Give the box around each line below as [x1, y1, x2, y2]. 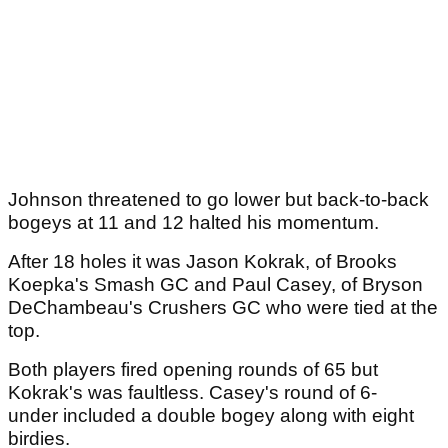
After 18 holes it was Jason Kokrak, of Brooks [8, 251, 397, 273]
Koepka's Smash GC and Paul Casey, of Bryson [8, 274, 423, 296]
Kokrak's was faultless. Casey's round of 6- [8, 382, 377, 404]
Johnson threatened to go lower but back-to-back [8, 189, 429, 211]
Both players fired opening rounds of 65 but [8, 359, 378, 381]
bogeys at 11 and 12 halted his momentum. [8, 212, 384, 234]
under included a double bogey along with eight [8, 405, 414, 427]
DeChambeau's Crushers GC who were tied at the [8, 297, 438, 319]
